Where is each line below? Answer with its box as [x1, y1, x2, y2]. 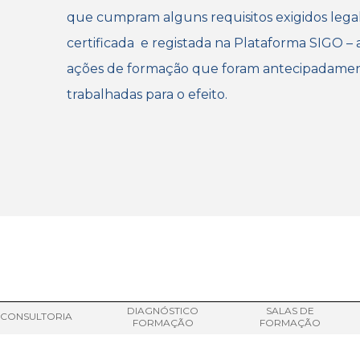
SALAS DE [265, 305, 314, 317]
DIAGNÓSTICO [127, 305, 199, 317]
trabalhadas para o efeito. [66, 86, 227, 102]
